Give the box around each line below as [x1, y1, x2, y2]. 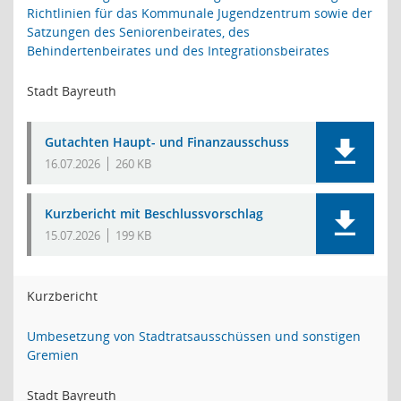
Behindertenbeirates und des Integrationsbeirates [27, 42, 329, 59]
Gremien [27, 346, 79, 363]
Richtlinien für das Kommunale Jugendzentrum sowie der [27, 4, 372, 21]
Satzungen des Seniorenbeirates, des [27, 23, 250, 40]
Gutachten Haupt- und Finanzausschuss [45, 133, 289, 150]
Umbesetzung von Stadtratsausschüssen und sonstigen [27, 328, 361, 345]
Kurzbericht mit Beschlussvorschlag [45, 205, 263, 222]
